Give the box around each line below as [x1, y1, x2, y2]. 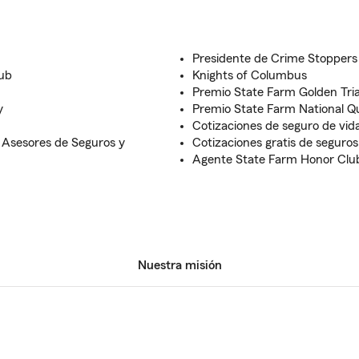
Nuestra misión [137, 259, 222, 272]
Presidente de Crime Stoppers [192, 52, 357, 65]
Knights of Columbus [192, 69, 307, 82]
